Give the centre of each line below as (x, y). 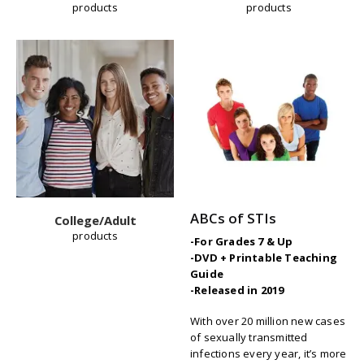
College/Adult (95, 220)
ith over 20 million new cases (273, 321)
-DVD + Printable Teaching (264, 257)
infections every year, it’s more (269, 354)
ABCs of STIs (233, 218)
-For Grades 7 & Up (242, 241)
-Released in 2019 (237, 290)
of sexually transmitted (249, 338)
